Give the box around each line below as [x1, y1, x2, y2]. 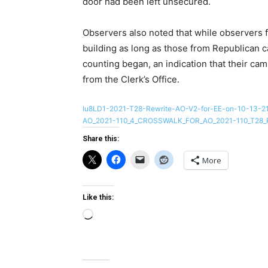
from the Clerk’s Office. [83, 74, 179, 85]
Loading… [93, 210, 133, 221]
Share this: [83, 135, 119, 143]
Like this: [83, 193, 114, 202]
